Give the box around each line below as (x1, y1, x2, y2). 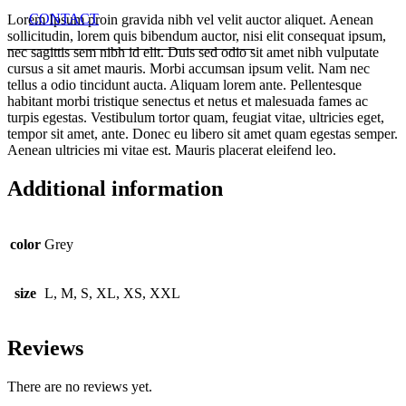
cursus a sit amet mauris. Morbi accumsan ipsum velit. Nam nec (7, 60, 370, 76)
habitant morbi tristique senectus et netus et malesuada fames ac (7, 92, 368, 109)
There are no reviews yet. (7, 379, 152, 395)
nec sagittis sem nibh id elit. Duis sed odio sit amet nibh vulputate (7, 43, 379, 60)
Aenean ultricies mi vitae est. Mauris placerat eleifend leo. (7, 141, 336, 158)
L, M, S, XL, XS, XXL (44, 285, 180, 301)
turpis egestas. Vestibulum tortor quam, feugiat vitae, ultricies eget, (7, 109, 384, 125)
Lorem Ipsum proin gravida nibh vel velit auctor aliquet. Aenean (7, 11, 373, 27)
